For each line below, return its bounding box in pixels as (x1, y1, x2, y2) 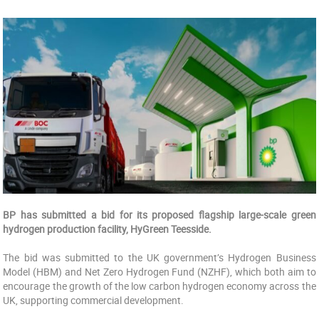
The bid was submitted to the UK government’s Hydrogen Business (3, 251, 316, 264)
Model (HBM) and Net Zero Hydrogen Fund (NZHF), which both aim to (3, 265, 316, 278)
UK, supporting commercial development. (3, 293, 184, 307)
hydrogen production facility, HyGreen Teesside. (3, 222, 212, 236)
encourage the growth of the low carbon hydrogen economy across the (3, 279, 316, 293)
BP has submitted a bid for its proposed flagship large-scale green (3, 208, 316, 221)
